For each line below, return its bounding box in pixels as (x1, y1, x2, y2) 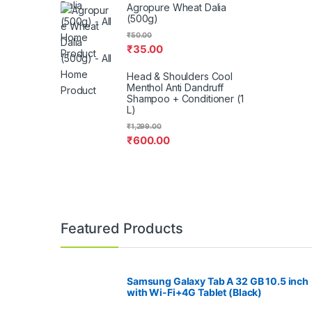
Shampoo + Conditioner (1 (127, 93, 244, 105)
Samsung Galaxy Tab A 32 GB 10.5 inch (127, 274, 309, 287)
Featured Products (61, 219, 183, 237)
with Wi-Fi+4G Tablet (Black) (127, 286, 263, 298)
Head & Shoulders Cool (127, 70, 233, 83)
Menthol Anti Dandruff (127, 81, 224, 94)
